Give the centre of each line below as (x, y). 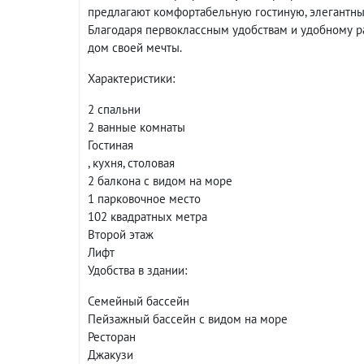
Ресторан (112, 337)
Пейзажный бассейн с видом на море (188, 319)
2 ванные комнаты (136, 127)
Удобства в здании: (137, 270)
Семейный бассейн (139, 301)
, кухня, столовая (131, 163)
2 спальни (114, 109)
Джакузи (110, 355)
